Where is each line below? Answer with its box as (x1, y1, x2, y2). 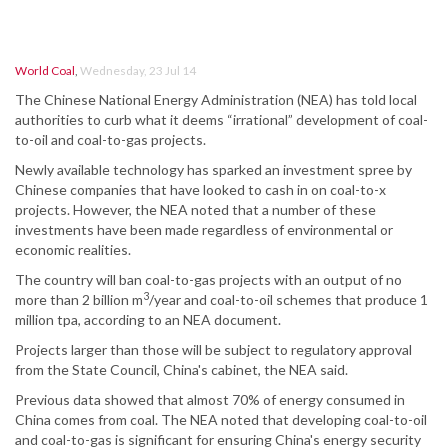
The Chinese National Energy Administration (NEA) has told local (15, 91, 417, 109)
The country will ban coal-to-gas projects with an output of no (15, 271, 402, 289)
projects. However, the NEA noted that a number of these (15, 201, 376, 219)
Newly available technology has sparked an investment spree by (15, 161, 412, 179)
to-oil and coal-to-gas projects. (15, 131, 206, 149)
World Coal (15, 63, 75, 79)
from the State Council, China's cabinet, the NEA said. (15, 361, 348, 379)
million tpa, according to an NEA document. (15, 311, 281, 329)
